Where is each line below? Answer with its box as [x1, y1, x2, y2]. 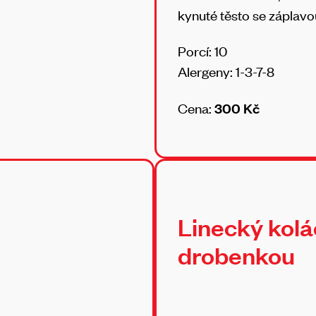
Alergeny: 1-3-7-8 [178, 62, 274, 81]
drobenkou [178, 238, 295, 271]
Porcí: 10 [178, 42, 227, 61]
